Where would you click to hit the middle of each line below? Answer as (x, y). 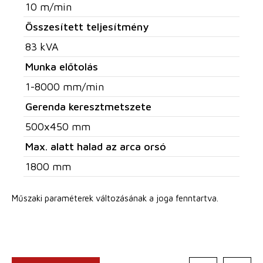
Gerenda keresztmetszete (88, 106)
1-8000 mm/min (65, 86)
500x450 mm (58, 126)
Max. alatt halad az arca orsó (96, 146)
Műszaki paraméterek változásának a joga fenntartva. (115, 198)
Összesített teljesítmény (87, 26)
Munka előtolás (62, 66)
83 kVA (42, 46)
